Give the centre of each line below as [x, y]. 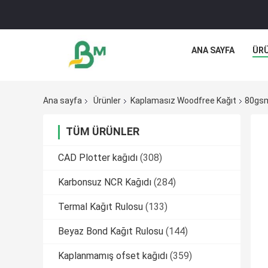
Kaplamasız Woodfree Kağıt [183, 101]
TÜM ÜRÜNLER [103, 132]
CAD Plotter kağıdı [98, 158]
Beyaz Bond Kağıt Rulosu [111, 232]
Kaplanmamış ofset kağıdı [113, 256]
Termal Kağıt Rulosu [100, 207]
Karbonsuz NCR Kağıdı [105, 182]
